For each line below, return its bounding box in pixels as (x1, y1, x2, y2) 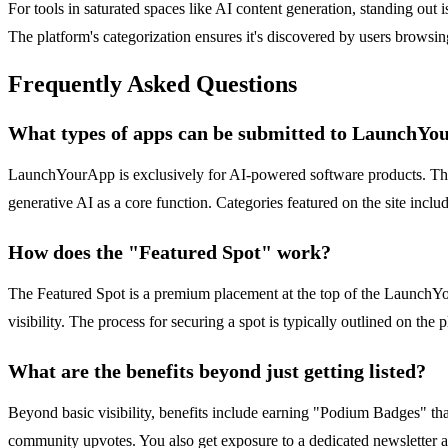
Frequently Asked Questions (8, 71, 297, 98)
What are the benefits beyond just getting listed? (8, 360, 426, 383)
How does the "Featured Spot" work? (8, 241, 331, 264)
